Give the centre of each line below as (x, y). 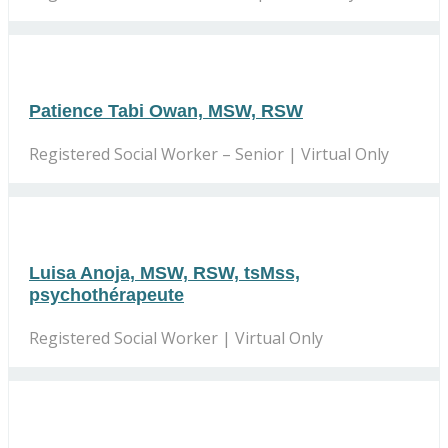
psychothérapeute (106, 294)
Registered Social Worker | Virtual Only (176, 337)
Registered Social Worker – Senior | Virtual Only (209, 153)
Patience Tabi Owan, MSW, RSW (166, 110)
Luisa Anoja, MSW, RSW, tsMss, (164, 272)
